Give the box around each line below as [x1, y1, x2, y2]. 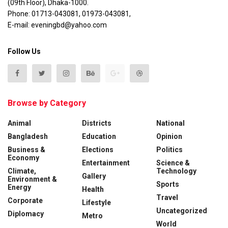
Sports [156, 180, 179, 189]
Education [82, 132, 116, 141]
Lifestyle [82, 198, 111, 207]
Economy [8, 154, 39, 162]
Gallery [82, 172, 106, 181]
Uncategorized [156, 207, 207, 215]
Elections [82, 146, 113, 154]
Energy [8, 183, 31, 192]
